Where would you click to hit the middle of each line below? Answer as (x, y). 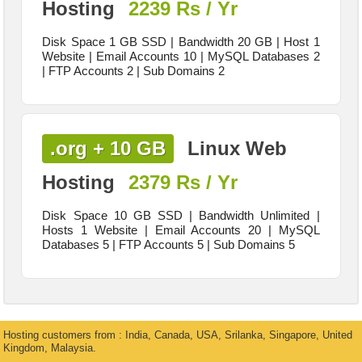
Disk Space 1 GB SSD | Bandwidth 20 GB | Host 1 (181, 41)
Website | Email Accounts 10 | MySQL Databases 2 (181, 56)
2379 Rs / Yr (183, 183)
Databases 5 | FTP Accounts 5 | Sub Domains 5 (169, 244)
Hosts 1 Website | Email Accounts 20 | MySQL (181, 229)
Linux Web (235, 149)
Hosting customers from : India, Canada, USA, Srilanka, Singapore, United (178, 335)
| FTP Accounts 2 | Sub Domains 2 (134, 70)
